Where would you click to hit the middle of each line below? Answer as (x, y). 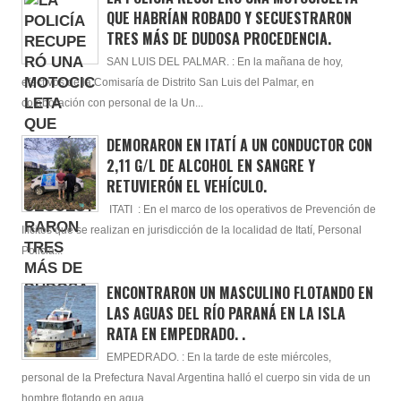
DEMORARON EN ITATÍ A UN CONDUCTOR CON (239, 145)
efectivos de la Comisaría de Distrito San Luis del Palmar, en (168, 82)
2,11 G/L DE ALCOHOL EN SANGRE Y (210, 165)
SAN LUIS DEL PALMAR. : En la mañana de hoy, (224, 61)
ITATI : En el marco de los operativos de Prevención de (241, 209)
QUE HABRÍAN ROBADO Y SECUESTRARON (229, 17)
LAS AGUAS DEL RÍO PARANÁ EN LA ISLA (226, 313)
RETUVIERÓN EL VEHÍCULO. (186, 186)
